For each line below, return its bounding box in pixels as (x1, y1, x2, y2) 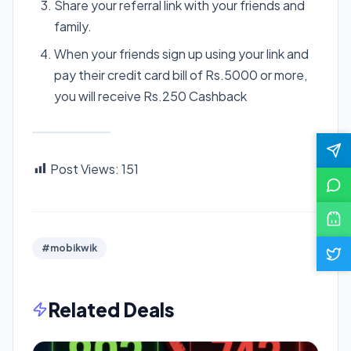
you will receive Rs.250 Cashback (54, 87, 247, 104)
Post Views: (50, 160, 119, 177)
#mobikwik (42, 241, 97, 254)
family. (54, 17, 92, 34)
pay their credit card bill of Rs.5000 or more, (54, 66, 307, 83)
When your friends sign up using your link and (54, 45, 309, 62)
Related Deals (48, 297, 175, 321)
